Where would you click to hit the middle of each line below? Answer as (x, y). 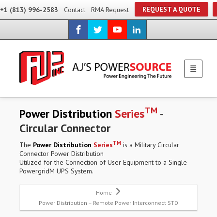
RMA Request (110, 10)
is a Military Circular (150, 145)
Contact (75, 10)
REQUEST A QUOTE (171, 9)
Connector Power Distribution (62, 154)
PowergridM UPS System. (56, 171)
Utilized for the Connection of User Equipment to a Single (103, 163)
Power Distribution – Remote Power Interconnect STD (108, 203)
